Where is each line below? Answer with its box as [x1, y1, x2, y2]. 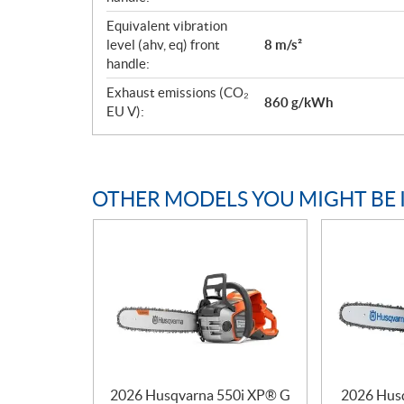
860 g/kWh [264, 94, 334, 110]
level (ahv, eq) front [106, 37, 220, 52]
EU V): [106, 104, 144, 119]
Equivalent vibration [106, 18, 227, 33]
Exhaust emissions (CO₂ [106, 85, 249, 100]
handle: [106, 56, 150, 71]
